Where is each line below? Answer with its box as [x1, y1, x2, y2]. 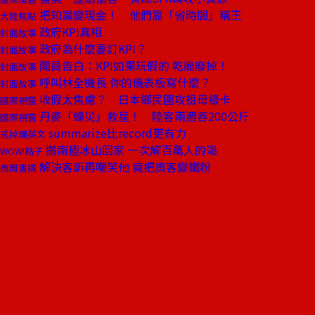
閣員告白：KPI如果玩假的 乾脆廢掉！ [37, 57, 229, 74]
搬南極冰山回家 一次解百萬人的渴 [43, 141, 217, 158]
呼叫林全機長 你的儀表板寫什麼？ [37, 74, 211, 91]
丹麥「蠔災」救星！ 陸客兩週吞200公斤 [37, 108, 250, 124]
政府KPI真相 [37, 23, 102, 40]
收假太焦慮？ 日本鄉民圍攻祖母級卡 [37, 91, 231, 108]
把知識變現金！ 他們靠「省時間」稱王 [37, 6, 242, 23]
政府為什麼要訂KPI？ [37, 40, 147, 57]
